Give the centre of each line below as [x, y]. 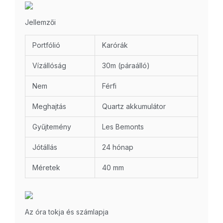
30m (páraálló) [126, 66]
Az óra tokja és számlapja [67, 212]
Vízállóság [49, 66]
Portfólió [46, 45]
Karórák [115, 45]
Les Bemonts [123, 127]
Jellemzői [40, 22]
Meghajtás [49, 107]
